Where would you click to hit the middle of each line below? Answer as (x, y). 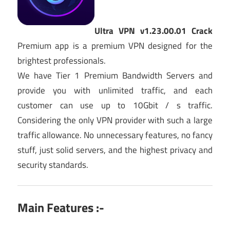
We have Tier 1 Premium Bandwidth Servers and (115, 75)
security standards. (53, 165)
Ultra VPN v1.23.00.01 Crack (154, 31)
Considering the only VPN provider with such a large (115, 120)
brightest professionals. (62, 60)
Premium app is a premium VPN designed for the (115, 45)
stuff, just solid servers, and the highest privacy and (115, 150)
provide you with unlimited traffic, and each (115, 90)
